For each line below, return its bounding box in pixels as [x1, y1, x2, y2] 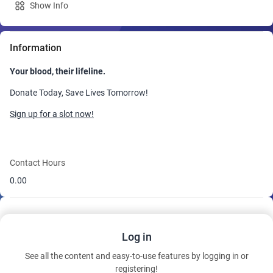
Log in [121, 230, 152, 243]
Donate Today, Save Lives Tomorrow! [10, 88, 148, 97]
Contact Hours [10, 158, 65, 168]
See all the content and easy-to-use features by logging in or [24, 251, 249, 261]
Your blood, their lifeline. [10, 66, 105, 76]
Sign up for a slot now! [10, 109, 94, 119]
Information [10, 42, 62, 54]
